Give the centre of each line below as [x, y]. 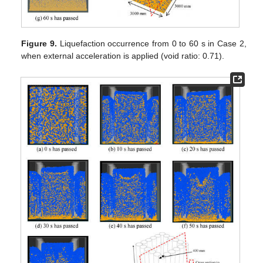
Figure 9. [39, 43]
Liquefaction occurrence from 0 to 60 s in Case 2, [152, 43]
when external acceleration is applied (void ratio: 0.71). [123, 55]
